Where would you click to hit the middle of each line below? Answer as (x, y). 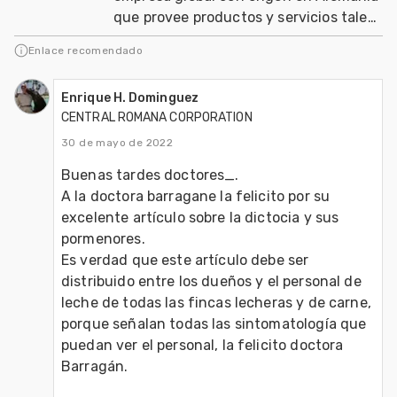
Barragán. (95, 366)
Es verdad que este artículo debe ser (185, 260)
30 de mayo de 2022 (117, 142)
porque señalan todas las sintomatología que (214, 323)
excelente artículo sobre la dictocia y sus (200, 217)
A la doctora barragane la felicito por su (196, 196)
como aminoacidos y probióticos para (239, 38)
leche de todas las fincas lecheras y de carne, (216, 302)
